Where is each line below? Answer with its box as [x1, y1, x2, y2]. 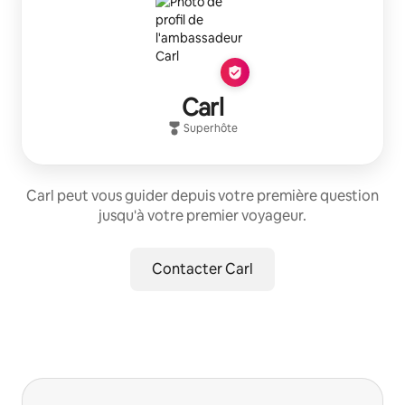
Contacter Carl [152, 259, 253, 278]
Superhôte [184, 120, 238, 136]
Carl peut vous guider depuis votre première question [26, 185, 379, 205]
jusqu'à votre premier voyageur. [99, 205, 306, 225]
